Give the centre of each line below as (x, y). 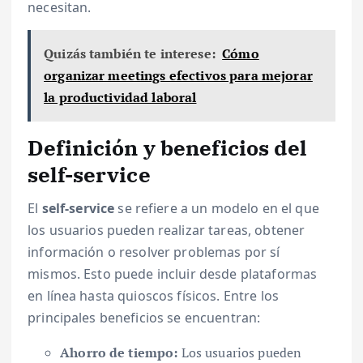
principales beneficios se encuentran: (144, 318)
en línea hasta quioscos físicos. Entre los (153, 296)
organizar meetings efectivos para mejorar (178, 75)
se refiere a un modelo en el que (217, 209)
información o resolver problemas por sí (154, 252)
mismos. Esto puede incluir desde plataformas (173, 274)
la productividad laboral (120, 97)
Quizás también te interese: (130, 53)
